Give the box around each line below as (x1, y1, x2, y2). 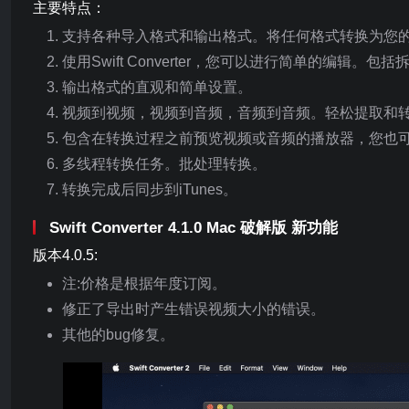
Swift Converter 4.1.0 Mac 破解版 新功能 (49, 219, 338, 236)
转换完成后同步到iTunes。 (62, 182, 237, 197)
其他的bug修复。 (62, 327, 174, 342)
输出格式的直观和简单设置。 (62, 79, 252, 95)
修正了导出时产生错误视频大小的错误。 (62, 301, 325, 317)
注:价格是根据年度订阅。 (62, 276, 226, 291)
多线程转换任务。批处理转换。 (62, 156, 267, 172)
